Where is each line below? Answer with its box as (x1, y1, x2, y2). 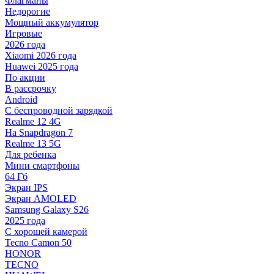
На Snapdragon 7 (5, 127, 73, 138)
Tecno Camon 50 (5, 237, 72, 248)
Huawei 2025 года (5, 61, 78, 72)
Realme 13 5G (5, 138, 61, 149)
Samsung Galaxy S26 (5, 204, 89, 215)
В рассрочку (5, 83, 56, 94)
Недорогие (5, 6, 50, 17)
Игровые (5, 28, 42, 39)
